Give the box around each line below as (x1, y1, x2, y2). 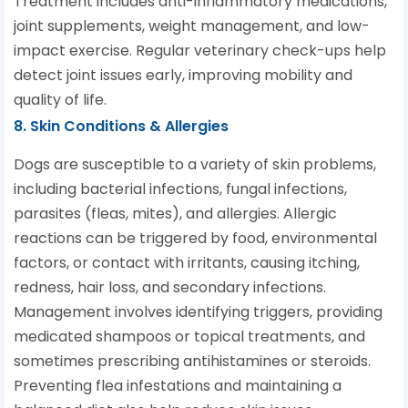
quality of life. (14, 89, 107, 111)
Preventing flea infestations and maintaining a (14, 375, 342, 397)
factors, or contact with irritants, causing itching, (14, 252, 360, 274)
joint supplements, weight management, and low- (14, 15, 370, 37)
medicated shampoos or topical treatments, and (14, 326, 365, 348)
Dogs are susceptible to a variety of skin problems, (14, 154, 376, 176)
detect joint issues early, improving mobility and (14, 65, 352, 87)
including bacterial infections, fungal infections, (14, 178, 347, 200)
